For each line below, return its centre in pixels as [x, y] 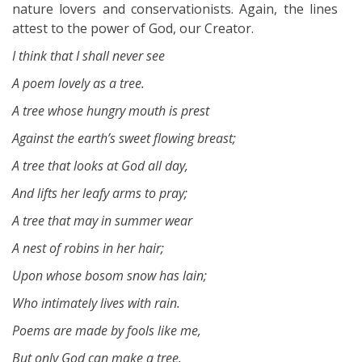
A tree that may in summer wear [102, 220]
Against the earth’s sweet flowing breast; [124, 138]
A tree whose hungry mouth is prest [111, 110]
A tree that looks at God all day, [100, 165]
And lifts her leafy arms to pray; [100, 193]
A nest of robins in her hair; [88, 248]
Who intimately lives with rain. [96, 303]
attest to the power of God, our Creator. [133, 28]
